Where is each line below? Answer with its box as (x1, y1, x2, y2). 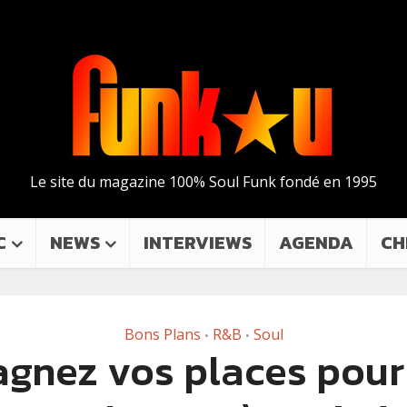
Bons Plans (124, 324, 201, 344)
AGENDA (279, 229, 353, 256)
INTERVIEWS (144, 229, 252, 256)
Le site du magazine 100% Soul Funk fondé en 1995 (30, 172, 377, 192)
